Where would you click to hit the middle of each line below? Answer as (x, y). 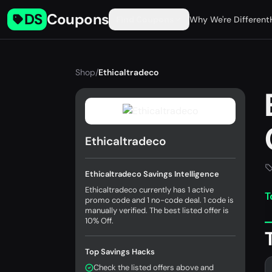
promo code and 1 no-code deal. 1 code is (159, 200)
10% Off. (99, 221)
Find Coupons (145, 19)
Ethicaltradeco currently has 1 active (149, 190)
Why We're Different (230, 19)
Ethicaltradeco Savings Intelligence (152, 174)
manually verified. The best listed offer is (157, 210)
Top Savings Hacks (120, 252)
